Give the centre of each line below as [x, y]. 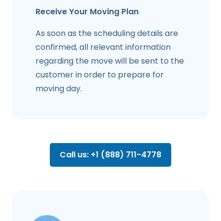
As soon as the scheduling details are [107, 34]
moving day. [59, 89]
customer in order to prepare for [100, 75]
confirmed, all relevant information [103, 47]
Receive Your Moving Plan [87, 12]
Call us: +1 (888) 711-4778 [110, 155]
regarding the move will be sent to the [110, 61]
